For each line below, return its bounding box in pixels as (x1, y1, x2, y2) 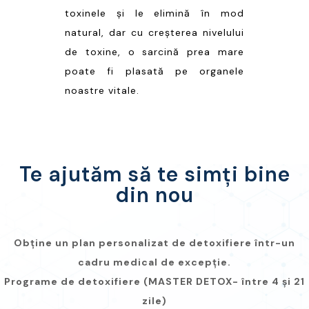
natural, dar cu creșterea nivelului (65, 26, 244, 39)
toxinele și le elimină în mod (65, 6, 244, 19)
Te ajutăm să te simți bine (19, 160, 290, 188)
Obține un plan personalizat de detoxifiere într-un (14, 236, 295, 249)
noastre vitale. (65, 83, 139, 97)
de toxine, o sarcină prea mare (65, 45, 244, 58)
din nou (115, 181, 194, 208)
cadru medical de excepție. (78, 255, 231, 268)
